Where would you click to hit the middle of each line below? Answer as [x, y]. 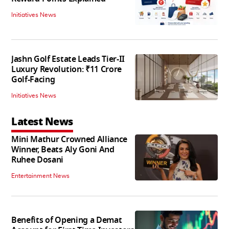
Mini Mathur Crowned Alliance [70, 139]
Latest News [42, 121]
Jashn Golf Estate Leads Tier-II [68, 59]
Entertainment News [40, 176]
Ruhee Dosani [38, 160]
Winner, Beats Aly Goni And [63, 150]
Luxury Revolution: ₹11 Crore [67, 69]
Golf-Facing [33, 79]
